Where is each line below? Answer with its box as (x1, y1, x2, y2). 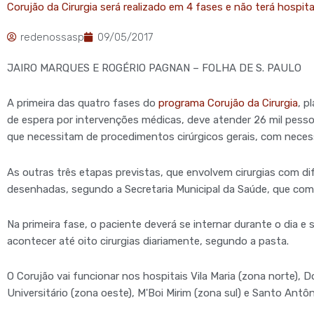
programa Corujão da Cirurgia (158, 97, 298, 110)
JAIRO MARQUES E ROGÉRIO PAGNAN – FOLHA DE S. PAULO (7, 62, 301, 74)
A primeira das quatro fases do (7, 97, 158, 110)
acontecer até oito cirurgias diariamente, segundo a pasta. (7, 234, 289, 247)
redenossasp (20, 31, 84, 43)
